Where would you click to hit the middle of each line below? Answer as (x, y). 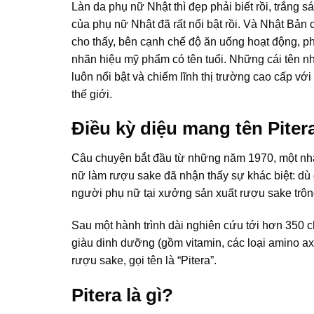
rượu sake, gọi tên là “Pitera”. (144, 261)
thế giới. (92, 94)
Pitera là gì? (122, 295)
